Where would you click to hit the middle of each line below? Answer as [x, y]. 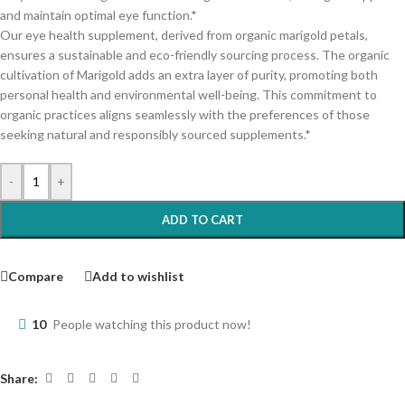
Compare [36, 276]
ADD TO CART [202, 220]
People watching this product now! [152, 325]
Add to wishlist [138, 276]
